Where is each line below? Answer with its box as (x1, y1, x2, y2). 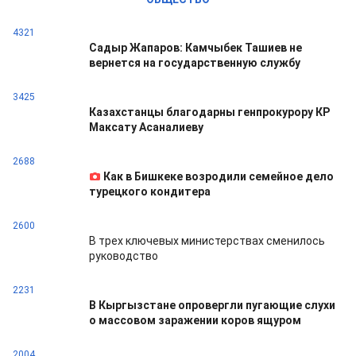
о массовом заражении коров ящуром (89, 314, 301, 327)
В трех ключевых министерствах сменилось (89, 234, 325, 247)
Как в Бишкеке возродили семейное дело (103, 170, 334, 183)
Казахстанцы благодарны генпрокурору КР (89, 106, 330, 118)
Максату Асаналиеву (89, 121, 203, 133)
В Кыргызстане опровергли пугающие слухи (89, 299, 335, 311)
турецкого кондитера (89, 185, 211, 198)
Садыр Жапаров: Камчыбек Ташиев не (89, 41, 302, 54)
